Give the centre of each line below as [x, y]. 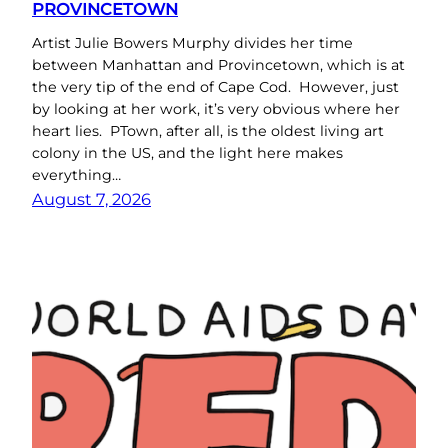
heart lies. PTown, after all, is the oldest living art [208, 131]
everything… [76, 175]
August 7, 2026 [91, 199]
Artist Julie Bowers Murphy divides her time [192, 43]
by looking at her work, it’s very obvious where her [216, 109]
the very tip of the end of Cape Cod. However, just [215, 87]
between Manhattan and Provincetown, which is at [218, 65]
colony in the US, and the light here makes [187, 153]
